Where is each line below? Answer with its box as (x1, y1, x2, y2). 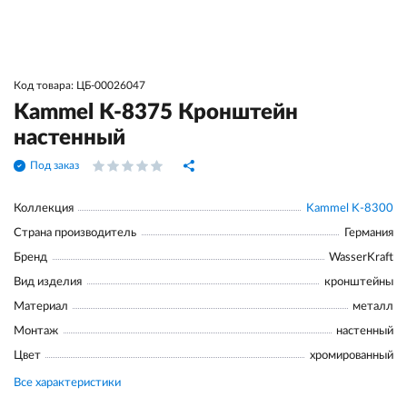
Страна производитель (14, 227, 136, 239)
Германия (344, 227, 393, 239)
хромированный (310, 350, 393, 362)
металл (352, 301, 393, 313)
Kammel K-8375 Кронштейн (14, 102, 298, 124)
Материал (14, 301, 68, 313)
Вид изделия (14, 276, 82, 288)
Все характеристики (14, 377, 121, 389)
